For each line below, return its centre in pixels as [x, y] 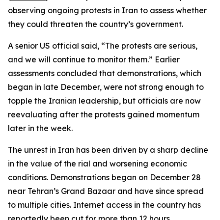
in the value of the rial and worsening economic [97, 164]
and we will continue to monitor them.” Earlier [94, 59]
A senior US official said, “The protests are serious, [103, 46]
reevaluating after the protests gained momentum [104, 114]
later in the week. [40, 128]
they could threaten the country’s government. [96, 24]
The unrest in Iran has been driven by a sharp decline [108, 150]
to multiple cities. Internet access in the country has [104, 205]
